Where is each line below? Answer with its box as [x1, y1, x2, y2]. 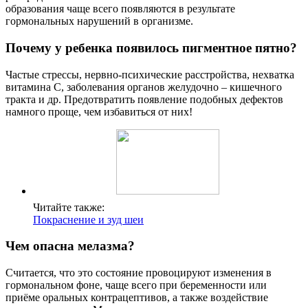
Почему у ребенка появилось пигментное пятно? [5, 40, 297, 55]
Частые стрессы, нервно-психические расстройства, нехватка [5, 68, 294, 80]
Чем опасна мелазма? [5, 239, 135, 254]
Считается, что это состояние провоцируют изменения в [5, 267, 272, 279]
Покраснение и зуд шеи [33, 213, 144, 225]
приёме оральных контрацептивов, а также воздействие [5, 291, 268, 304]
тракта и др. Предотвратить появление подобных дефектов [5, 93, 283, 105]
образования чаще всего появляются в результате [5, 3, 235, 15]
